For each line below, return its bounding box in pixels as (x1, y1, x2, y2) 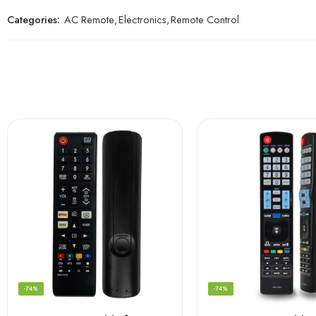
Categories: (7, 11, 60, 27)
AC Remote (64, 11, 114, 27)
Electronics (119, 11, 166, 27)
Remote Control (171, 11, 239, 27)
